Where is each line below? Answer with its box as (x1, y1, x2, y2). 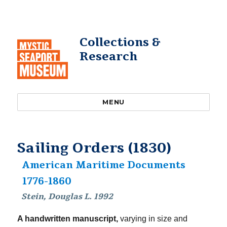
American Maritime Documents (22, 159, 185, 172)
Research (79, 49, 137, 64)
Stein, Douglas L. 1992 (21, 191, 113, 202)
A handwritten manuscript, (17, 214, 119, 223)
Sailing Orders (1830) (17, 138, 172, 158)
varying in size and (118, 214, 188, 223)
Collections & (79, 34, 161, 50)
